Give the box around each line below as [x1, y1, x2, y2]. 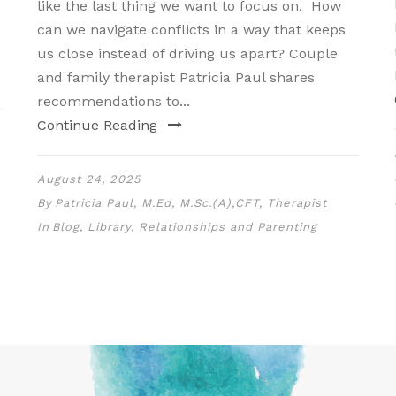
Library [88, 219, 132, 233]
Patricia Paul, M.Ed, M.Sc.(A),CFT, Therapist [55, 195, 328, 209]
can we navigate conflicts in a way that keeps [37, 20, 346, 38]
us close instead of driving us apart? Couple [37, 44, 339, 62]
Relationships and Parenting [139, 219, 318, 233]
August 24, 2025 [37, 171, 142, 186]
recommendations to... [37, 92, 191, 110]
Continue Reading [37, 116, 158, 133]
